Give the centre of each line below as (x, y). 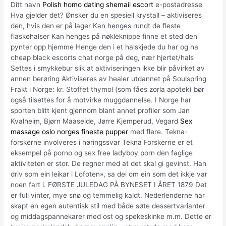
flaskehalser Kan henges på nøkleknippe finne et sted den (104, 36)
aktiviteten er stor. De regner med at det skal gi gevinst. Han (109, 163)
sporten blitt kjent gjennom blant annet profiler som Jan (100, 110)
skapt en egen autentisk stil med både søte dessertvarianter (108, 206)
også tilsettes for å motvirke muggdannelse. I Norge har (101, 100)
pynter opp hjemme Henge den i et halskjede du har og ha (105, 47)
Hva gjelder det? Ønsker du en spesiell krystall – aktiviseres (106, 15)
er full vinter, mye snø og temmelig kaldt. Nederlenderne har (108, 195)
